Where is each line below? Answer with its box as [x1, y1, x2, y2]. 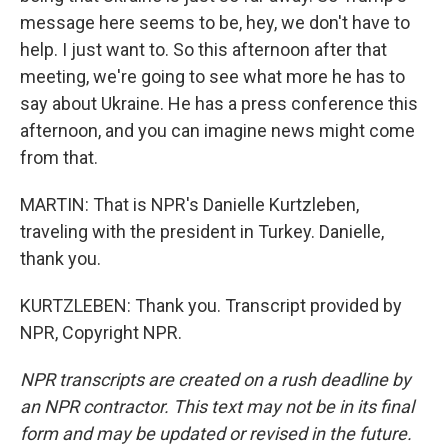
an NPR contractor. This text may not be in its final [20, 396, 414, 417]
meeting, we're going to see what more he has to [20, 66, 405, 87]
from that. [20, 147, 98, 168]
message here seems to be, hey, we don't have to [20, 12, 410, 33]
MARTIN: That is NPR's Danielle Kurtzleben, [20, 194, 359, 215]
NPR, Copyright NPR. [20, 322, 182, 343]
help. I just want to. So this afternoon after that [20, 39, 387, 60]
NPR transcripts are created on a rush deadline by [20, 369, 411, 390]
